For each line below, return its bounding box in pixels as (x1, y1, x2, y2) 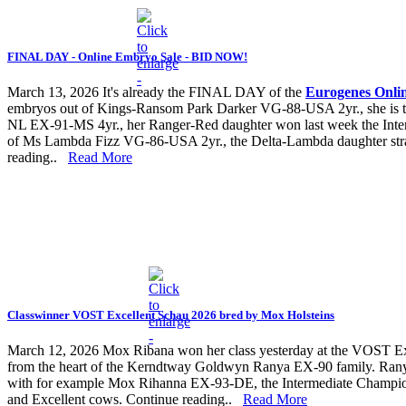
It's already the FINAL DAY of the (99, 84, 305, 101)
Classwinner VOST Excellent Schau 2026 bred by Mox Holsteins (7, 308, 334, 323)
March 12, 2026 (7, 343, 99, 359)
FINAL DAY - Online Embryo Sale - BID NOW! (7, 49, 247, 63)
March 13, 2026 (7, 84, 99, 101)
